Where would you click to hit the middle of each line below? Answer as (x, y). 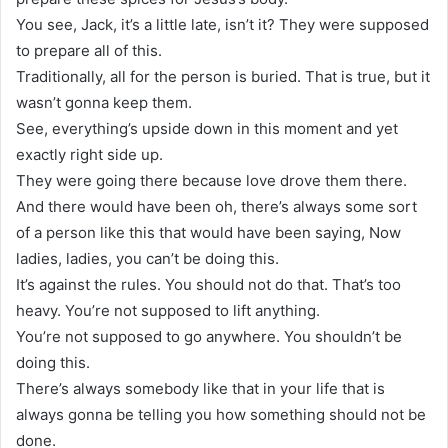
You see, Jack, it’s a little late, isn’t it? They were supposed (222, 24)
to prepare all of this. (89, 50)
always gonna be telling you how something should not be (221, 414)
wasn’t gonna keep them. (104, 102)
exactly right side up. (89, 154)
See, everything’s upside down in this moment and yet (207, 128)
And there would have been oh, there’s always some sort (216, 206)
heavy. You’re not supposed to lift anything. (168, 310)
